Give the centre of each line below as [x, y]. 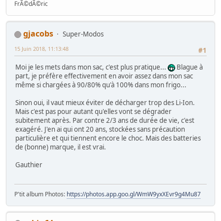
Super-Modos [83, 34]
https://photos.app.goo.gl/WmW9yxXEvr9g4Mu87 [134, 194]
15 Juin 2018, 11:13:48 [41, 49]
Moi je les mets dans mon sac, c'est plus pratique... [92, 67]
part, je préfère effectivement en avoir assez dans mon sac [104, 76]
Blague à [189, 67]
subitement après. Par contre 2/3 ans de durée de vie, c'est [105, 121]
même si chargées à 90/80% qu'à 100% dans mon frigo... [101, 85]
